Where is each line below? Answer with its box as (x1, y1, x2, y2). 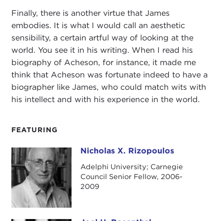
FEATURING (11, 125, 58, 134)
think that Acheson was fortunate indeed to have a (11, 70, 208, 80)
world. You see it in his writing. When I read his (11, 45, 193, 55)
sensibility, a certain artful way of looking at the (11, 33, 193, 43)
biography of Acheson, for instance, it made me (11, 58, 196, 68)
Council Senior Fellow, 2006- (80, 172, 183, 181)
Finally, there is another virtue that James (11, 8, 170, 18)
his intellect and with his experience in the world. (11, 95, 200, 105)
